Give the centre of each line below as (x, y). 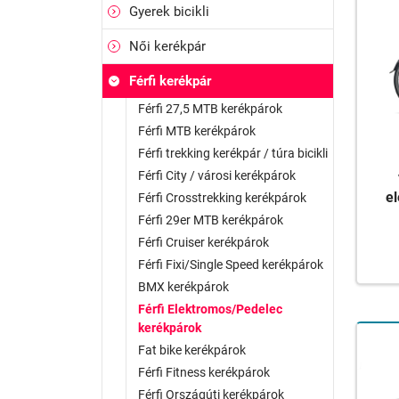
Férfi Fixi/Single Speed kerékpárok (231, 265)
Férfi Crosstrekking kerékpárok (222, 198)
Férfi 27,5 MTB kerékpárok (210, 109)
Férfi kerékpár (170, 81)
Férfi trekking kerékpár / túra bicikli (233, 153)
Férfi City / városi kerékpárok (217, 175)
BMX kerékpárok (183, 287)
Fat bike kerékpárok (192, 350)
